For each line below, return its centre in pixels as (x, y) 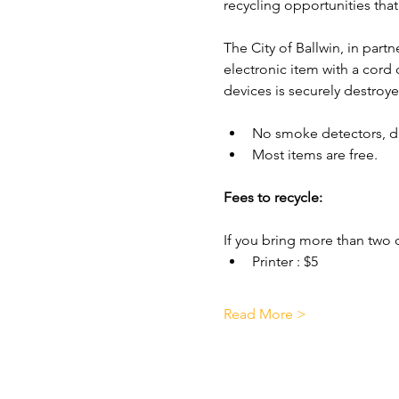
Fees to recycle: (273, 197)
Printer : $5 (285, 261)
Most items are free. (314, 155)
